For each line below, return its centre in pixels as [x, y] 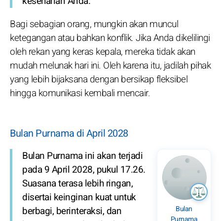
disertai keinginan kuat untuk [79, 198]
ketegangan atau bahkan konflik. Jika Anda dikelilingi [110, 38]
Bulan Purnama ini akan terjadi [82, 156]
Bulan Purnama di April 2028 [69, 134]
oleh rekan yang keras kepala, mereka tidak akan [103, 52]
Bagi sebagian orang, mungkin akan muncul [94, 24]
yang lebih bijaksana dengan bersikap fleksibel [99, 80]
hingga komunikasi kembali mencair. [80, 93]
